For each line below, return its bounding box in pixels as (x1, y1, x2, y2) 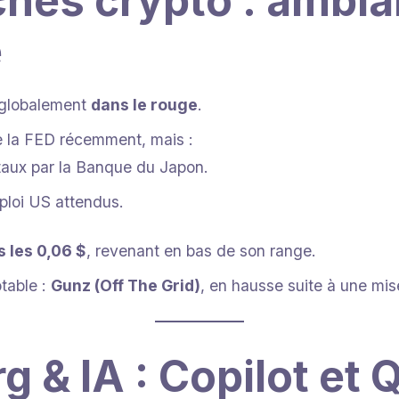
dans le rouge (91, 94, 198, 114)
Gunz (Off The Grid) (51, 275, 200, 295)
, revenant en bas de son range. (86, 240, 316, 260)
